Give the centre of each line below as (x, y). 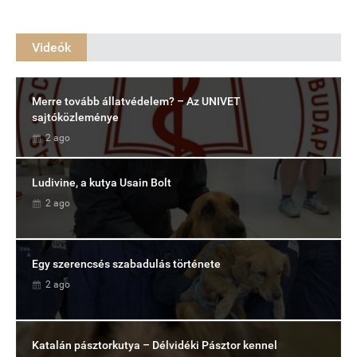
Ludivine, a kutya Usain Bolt (102, 183)
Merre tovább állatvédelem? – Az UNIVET (136, 102)
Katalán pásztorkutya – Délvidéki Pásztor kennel (155, 345)
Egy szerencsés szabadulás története (126, 264)
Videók (51, 48)
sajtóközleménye (75, 118)
